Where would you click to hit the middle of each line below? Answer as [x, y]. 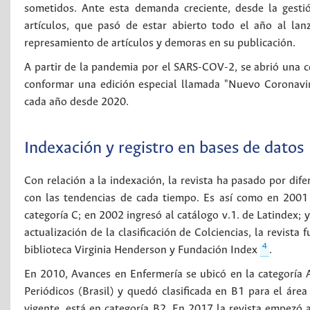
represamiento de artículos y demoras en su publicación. [160, 43]
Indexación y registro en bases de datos [164, 148]
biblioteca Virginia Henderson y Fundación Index [142, 250]
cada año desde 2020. [76, 102]
